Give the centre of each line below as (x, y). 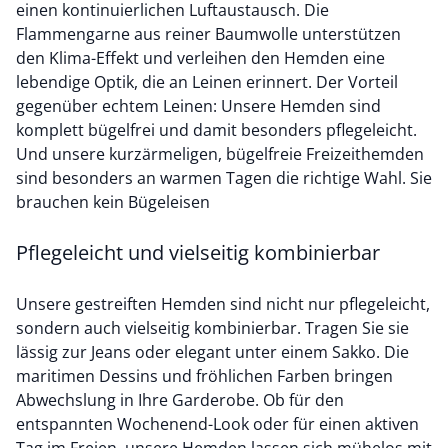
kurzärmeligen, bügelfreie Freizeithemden (266, 154)
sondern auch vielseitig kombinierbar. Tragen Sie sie (212, 328)
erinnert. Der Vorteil (320, 82)
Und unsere (62, 154)
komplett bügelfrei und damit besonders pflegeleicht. (216, 130)
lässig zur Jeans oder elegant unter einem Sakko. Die (212, 352)
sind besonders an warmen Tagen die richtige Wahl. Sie (213, 178)
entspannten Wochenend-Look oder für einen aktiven (217, 424)
